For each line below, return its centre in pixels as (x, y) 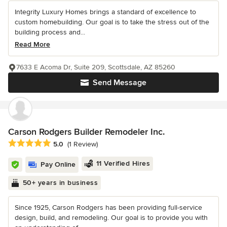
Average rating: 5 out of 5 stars (62, 143)
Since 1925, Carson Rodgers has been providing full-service (108, 207)
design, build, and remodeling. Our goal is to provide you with (111, 217)
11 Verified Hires (123, 163)
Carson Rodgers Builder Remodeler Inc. (86, 131)
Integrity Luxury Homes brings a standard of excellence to (105, 12)
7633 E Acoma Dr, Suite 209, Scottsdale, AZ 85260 (96, 67)
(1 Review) (83, 144)
